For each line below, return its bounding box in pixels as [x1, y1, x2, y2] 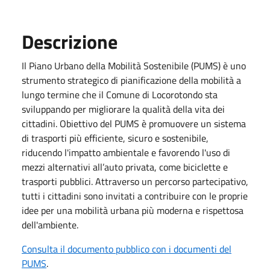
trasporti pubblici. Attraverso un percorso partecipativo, [22, 174, 248, 189]
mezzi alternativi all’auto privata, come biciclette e [22, 159, 228, 174]
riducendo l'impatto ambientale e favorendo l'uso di [22, 145, 230, 160]
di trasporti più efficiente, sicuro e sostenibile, [22, 130, 209, 145]
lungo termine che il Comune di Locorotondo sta [22, 87, 218, 102]
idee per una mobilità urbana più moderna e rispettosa [22, 202, 243, 218]
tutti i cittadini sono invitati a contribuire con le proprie [22, 188, 248, 203]
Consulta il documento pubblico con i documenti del [22, 241, 231, 256]
